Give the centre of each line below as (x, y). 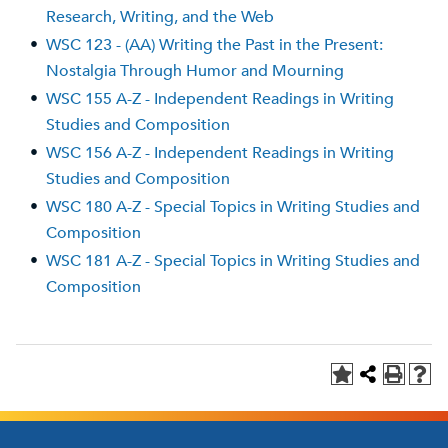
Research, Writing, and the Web (160, 17)
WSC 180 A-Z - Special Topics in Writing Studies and (233, 207)
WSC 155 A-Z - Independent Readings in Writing (220, 99)
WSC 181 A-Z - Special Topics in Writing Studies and (233, 261)
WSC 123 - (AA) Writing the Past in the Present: (214, 45)
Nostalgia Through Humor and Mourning (195, 71)
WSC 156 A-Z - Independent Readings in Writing (220, 153)
